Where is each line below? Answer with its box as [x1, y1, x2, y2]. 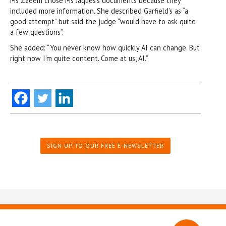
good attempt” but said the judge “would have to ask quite [10, 16, 196, 26]
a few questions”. [10, 27, 64, 37]
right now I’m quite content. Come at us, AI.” [10, 53, 148, 63]
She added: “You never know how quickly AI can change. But [10, 42, 200, 52]
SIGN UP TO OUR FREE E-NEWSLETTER [47, 141, 164, 149]
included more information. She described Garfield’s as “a [10, 6, 188, 16]
